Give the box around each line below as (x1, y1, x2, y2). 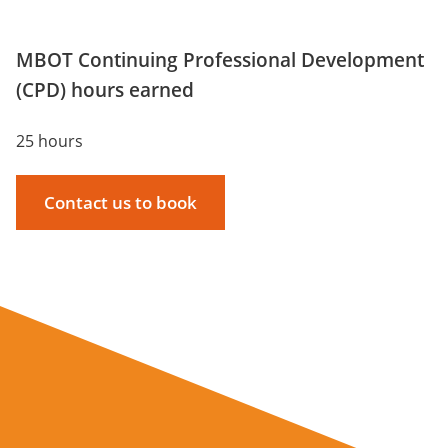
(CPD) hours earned (16, 76, 194, 103)
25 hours (16, 129, 83, 152)
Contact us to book (44, 190, 197, 214)
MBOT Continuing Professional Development (16, 46, 429, 73)
